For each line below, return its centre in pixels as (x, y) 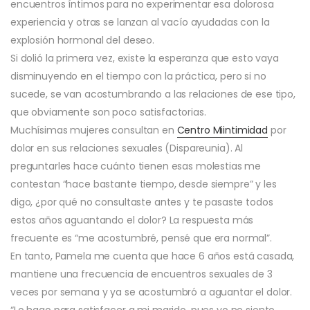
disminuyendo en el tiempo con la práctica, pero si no (138, 76)
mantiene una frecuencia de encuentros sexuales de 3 (142, 274)
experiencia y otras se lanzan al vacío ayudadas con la (140, 22)
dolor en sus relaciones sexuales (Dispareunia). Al (127, 148)
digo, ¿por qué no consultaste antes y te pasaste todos (142, 202)
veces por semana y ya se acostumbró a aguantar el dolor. (152, 292)
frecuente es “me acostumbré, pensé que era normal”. (141, 238)
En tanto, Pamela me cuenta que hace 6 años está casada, (153, 256)
